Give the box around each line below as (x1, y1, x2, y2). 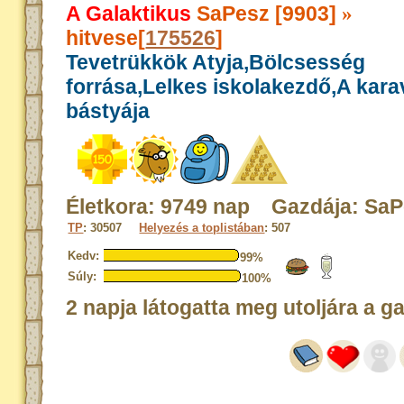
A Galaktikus (66, 2, 192, 25)
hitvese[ (66, 26, 146, 50)
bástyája (66, 99, 151, 123)
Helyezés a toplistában (139, 221, 265, 234)
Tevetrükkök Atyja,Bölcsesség (66, 50, 366, 74)
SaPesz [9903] (191, 2, 343, 25)
